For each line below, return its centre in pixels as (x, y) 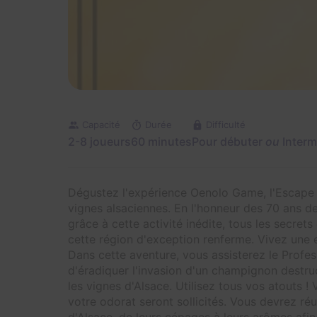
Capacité (101, 125)
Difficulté (226, 125)
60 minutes (161, 142)
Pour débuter (229, 142)
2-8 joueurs (99, 142)
